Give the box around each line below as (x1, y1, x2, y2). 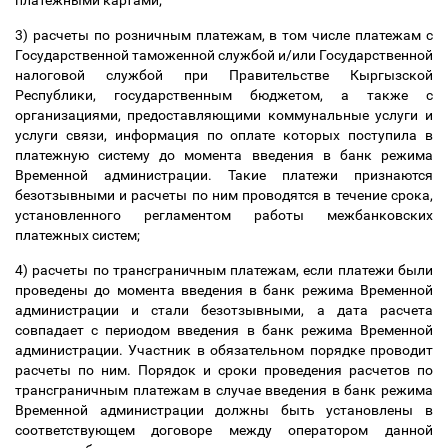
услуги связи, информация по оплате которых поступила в (15, 127, 433, 143)
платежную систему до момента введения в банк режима (15, 147, 433, 163)
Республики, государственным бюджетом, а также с (15, 87, 433, 103)
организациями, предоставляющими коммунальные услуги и (15, 107, 433, 123)
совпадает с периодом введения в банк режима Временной (15, 322, 433, 338)
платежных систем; (15, 227, 143, 243)
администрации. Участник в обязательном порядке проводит (15, 342, 433, 358)
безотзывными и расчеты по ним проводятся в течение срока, (15, 187, 433, 203)
